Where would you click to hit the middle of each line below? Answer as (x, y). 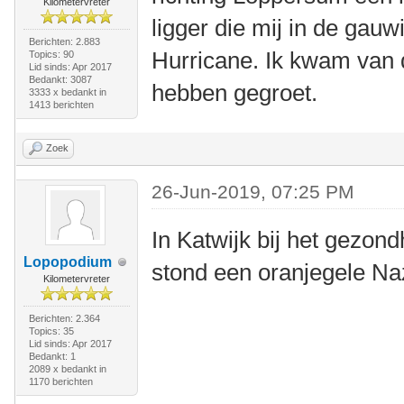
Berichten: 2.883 (64, 41)
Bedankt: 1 (52, 356)
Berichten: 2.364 (64, 318)
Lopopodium (67, 262)
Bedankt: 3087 (60, 79)
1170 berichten (60, 381)
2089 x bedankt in (67, 369)
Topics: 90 (51, 54)
